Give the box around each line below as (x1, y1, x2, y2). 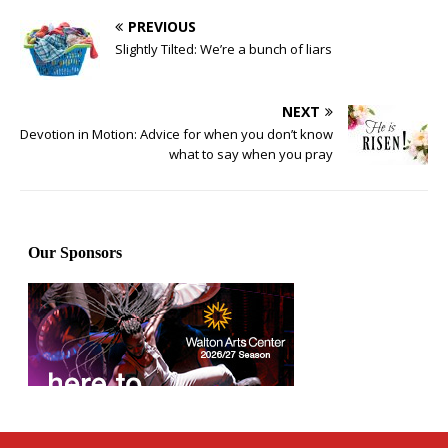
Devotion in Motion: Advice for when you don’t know (20, 124, 333, 143)
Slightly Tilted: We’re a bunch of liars (115, 39, 332, 58)
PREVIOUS (128, 16, 196, 36)
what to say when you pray (169, 144, 333, 163)
